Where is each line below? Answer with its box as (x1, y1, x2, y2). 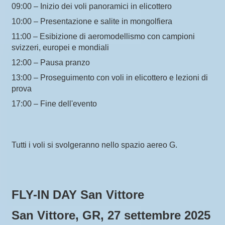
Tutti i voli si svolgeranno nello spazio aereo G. (12, 141, 177, 149)
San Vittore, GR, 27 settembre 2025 (12, 208, 210, 222)
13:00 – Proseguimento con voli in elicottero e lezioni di (12, 73, 208, 82)
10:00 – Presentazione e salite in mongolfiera (12, 17, 172, 26)
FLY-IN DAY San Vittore (12, 188, 144, 201)
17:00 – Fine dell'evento (12, 99, 97, 108)
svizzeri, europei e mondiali (12, 43, 109, 52)
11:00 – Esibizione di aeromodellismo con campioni (12, 32, 195, 41)
